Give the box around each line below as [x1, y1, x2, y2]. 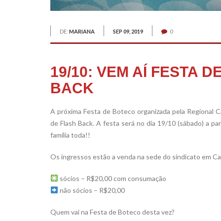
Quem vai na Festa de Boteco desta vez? [50, 207, 175, 216]
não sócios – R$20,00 [58, 185, 125, 194]
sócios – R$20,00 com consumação [58, 174, 166, 183]
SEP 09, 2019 [113, 28, 143, 35]
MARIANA [69, 28, 95, 35]
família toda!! [50, 130, 90, 139]
